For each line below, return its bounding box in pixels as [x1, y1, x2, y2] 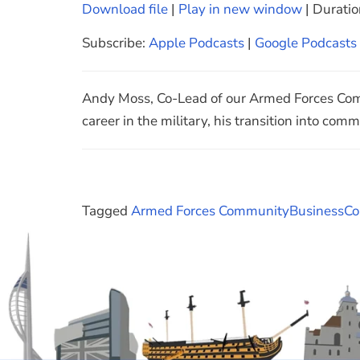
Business [289, 201, 344, 220]
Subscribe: [82, 34, 149, 53]
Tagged [82, 201, 131, 220]
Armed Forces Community [131, 201, 289, 220]
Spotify [124, 50, 152, 61]
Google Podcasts [255, 34, 357, 53]
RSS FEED [104, 80, 152, 96]
